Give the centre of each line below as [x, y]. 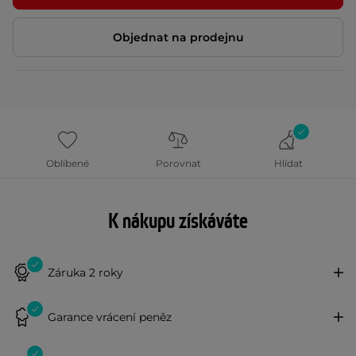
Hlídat [288, 163]
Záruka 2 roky [85, 272]
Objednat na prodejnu [178, 37]
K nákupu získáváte [178, 222]
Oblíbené [68, 163]
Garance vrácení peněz [110, 317]
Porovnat [178, 163]
